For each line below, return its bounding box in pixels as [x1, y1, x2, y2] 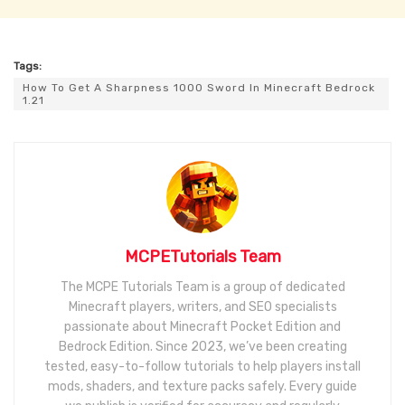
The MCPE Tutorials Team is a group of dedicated [60, 279, 345, 296]
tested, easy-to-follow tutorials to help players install [44, 359, 361, 375]
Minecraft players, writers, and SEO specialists [68, 299, 337, 316]
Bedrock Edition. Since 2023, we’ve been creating [58, 339, 347, 355]
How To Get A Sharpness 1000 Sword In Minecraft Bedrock [23, 81, 375, 95]
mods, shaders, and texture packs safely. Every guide [48, 379, 357, 395]
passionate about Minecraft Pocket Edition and [64, 319, 341, 335]
